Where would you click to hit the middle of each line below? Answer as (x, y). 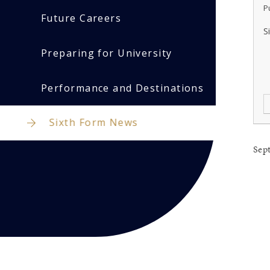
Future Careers (81, 18)
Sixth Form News (94, 123)
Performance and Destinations (123, 88)
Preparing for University (107, 53)
